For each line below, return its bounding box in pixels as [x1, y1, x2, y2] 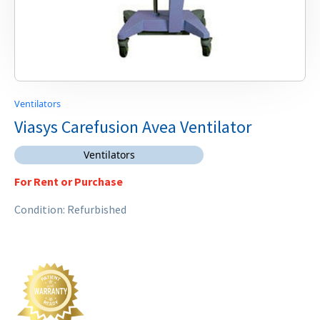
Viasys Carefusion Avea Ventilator [14, 115, 251, 138]
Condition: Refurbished [14, 201, 126, 216]
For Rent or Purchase [14, 174, 123, 189]
